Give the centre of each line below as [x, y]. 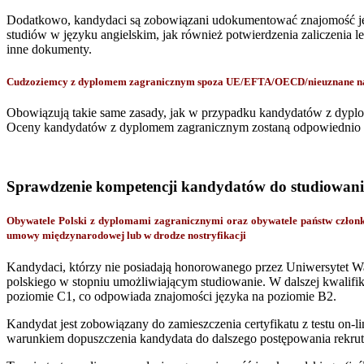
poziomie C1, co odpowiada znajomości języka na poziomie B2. [171, 296]
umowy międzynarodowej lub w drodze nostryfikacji [126, 236]
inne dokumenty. [49, 49]
